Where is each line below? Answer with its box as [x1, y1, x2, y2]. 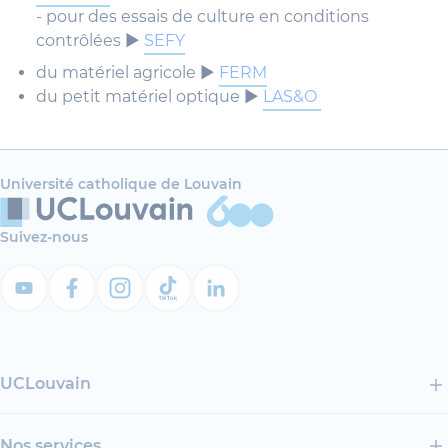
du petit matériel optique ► [36, 86, 263, 106]
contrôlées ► [36, 30, 144, 50]
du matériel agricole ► [36, 62, 219, 82]
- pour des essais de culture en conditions [36, 6, 369, 26]
